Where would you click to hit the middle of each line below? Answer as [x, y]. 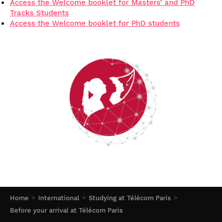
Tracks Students [39, 13]
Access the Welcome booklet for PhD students [95, 24]
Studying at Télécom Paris [130, 198]
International [59, 198]
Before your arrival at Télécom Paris [66, 211]
